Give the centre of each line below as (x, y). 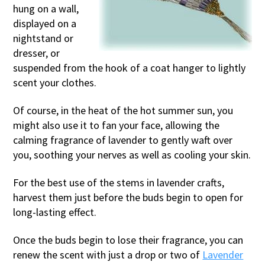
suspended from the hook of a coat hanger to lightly (130, 67)
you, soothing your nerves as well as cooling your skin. (132, 154)
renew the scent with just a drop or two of (108, 254)
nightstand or (43, 38)
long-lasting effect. (55, 212)
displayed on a (45, 23)
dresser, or (37, 53)
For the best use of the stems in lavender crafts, (119, 182)
